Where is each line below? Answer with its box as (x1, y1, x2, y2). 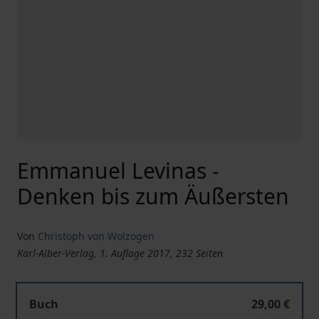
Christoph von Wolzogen (38, 229, 155, 243)
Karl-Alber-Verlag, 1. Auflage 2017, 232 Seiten (17, 246, 223, 260)
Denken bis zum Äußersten (17, 182, 289, 211)
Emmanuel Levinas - (17, 156, 219, 185)
